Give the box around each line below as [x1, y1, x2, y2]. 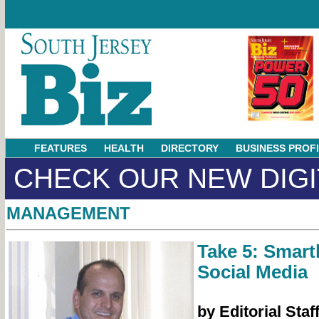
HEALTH [104, 142, 144, 154]
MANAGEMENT [6, 204, 130, 223]
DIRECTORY [161, 142, 219, 154]
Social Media [197, 262, 308, 282]
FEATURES [34, 142, 87, 154]
